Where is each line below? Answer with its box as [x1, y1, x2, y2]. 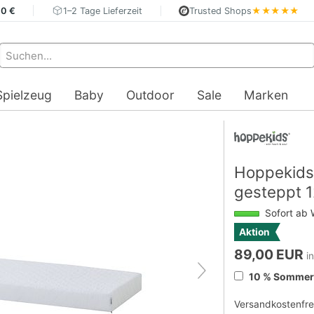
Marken [244, 88, 288, 103]
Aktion [238, 226, 270, 238]
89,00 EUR [233, 245, 303, 263]
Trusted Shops [189, 5, 252, 16]
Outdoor [126, 88, 175, 103]
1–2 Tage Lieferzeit [63, 5, 143, 16]
